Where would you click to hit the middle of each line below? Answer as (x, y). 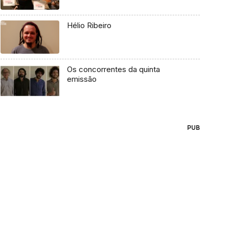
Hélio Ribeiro (89, 26)
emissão (82, 79)
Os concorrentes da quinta (113, 70)
